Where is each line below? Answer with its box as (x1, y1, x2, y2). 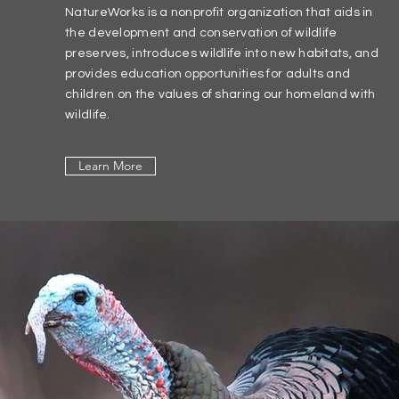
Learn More (78, 158, 143, 174)
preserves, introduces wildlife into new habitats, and (65, 47, 379, 60)
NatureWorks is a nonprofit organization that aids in (65, 6, 373, 19)
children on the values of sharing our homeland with (65, 88, 376, 101)
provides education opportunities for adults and (65, 68, 351, 80)
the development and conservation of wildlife (65, 27, 338, 39)
